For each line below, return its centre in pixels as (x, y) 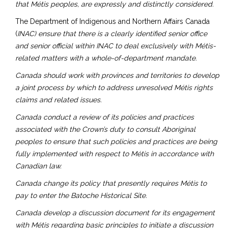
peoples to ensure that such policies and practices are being (116, 142)
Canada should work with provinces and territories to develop (117, 76)
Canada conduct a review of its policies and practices (105, 117)
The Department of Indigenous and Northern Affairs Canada (112, 22)
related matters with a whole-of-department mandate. (106, 58)
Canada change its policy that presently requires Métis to (111, 183)
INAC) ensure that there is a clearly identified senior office (112, 34)
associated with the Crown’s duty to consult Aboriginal (105, 130)
